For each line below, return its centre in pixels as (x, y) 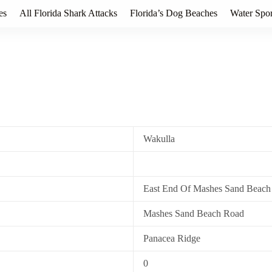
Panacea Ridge (172, 238)
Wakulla (159, 139)
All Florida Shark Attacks (68, 13)
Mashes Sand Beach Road (194, 213)
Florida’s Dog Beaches (174, 13)
